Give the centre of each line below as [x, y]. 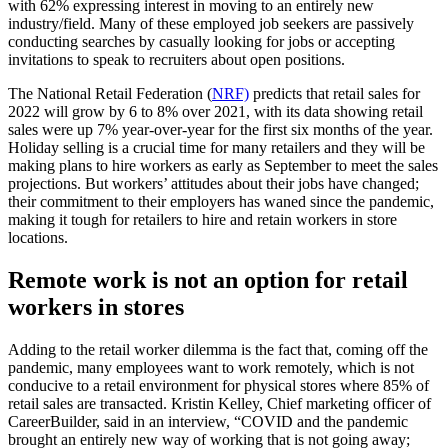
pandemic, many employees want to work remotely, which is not [211, 368]
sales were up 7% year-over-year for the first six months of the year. [220, 130]
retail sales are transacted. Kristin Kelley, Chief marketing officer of [219, 404]
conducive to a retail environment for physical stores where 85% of [218, 386]
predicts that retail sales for [334, 94]
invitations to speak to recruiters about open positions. [176, 60]
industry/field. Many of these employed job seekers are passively [211, 24]
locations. [38, 238]
